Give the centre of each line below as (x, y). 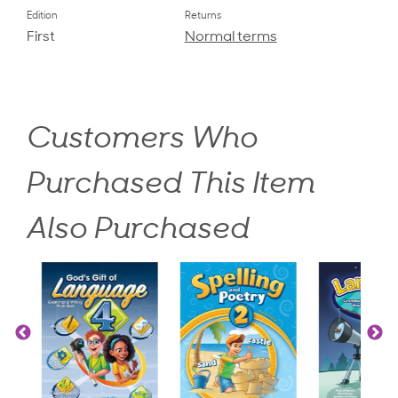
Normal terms (231, 38)
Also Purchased (138, 231)
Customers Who (143, 140)
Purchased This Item (171, 186)
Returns (203, 17)
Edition (42, 17)
